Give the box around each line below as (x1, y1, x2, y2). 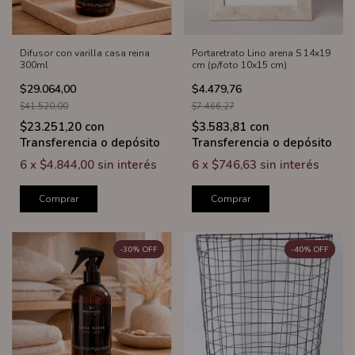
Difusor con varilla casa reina (20, 46, 150, 59)
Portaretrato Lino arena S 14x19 (191, 46, 330, 59)
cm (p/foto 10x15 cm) (191, 58, 287, 71)
